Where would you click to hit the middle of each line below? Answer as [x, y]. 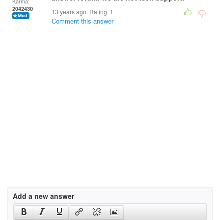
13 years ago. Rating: [81, 12]
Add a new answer [43, 196]
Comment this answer [82, 21]
